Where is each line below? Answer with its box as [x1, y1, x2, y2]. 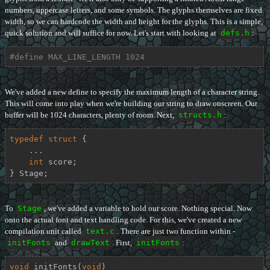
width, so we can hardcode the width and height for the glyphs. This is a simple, [5, 17, 263, 27]
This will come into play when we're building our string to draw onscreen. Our [5, 99, 257, 108]
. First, [112, 238, 134, 248]
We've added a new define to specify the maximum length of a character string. [5, 87, 259, 97]
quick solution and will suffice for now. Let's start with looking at [5, 28, 218, 38]
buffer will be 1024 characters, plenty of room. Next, [5, 110, 176, 120]
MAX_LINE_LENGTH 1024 [43, 52, 145, 61]
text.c [86, 227, 115, 236]
